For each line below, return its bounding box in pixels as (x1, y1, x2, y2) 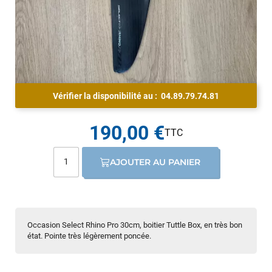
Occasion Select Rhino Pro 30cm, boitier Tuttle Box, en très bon (27, 220, 242, 229)
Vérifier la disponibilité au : (53, 90, 161, 101)
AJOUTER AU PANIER (110, 156, 201, 168)
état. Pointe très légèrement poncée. (27, 231, 151, 240)
